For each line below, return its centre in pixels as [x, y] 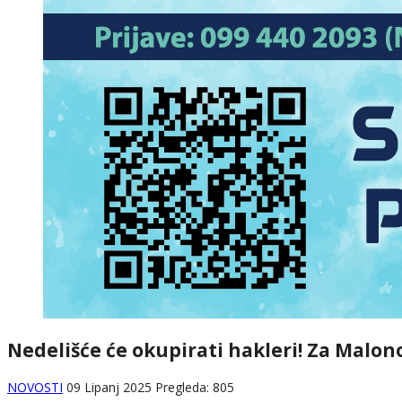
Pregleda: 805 [195, 387]
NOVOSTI [35, 387]
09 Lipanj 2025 [111, 387]
